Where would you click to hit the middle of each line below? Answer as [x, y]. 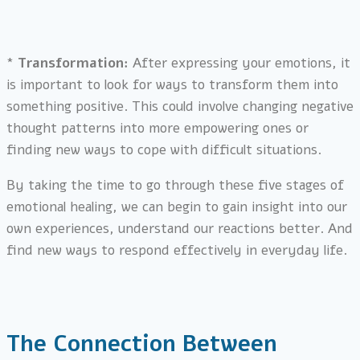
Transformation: [71, 63]
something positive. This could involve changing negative [180, 106]
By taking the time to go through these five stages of [175, 185]
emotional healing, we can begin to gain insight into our [177, 207]
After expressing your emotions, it [239, 63]
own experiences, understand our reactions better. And [180, 228]
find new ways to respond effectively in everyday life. [177, 250]
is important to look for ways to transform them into [172, 84]
